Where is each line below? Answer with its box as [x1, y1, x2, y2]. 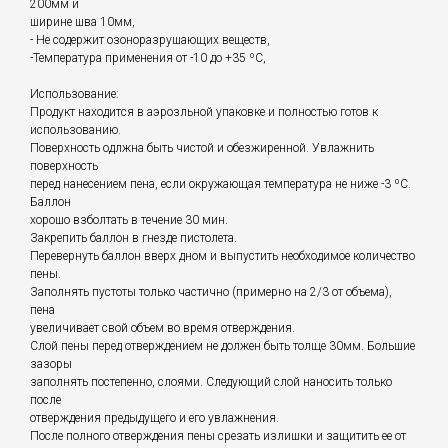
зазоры [30, 357, 72, 372]
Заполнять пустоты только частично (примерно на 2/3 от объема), [30, 285, 392, 300]
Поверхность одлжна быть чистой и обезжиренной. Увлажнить [30, 141, 374, 156]
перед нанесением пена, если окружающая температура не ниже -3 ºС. [30, 177, 411, 192]
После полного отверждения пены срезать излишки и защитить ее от [30, 429, 406, 444]
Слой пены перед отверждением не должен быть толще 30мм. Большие [30, 339, 415, 354]
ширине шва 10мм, [30, 15, 135, 30]
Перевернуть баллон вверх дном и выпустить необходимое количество [30, 249, 415, 264]
